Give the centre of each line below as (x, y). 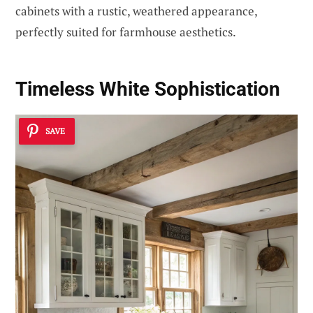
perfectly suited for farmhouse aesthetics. (126, 31)
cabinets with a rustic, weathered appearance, (136, 10)
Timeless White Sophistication (148, 89)
